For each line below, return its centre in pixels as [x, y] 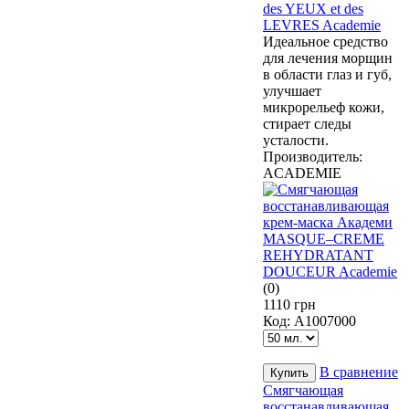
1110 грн [289, 304]
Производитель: [313, 156]
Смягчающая [303, 390]
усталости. [296, 140]
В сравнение [359, 372]
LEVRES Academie [322, 25]
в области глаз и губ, [327, 74]
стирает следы [307, 123]
